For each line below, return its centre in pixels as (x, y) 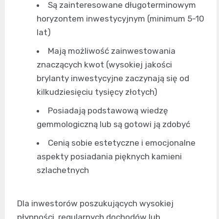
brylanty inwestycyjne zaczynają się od (113, 78)
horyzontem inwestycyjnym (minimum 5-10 (120, 18)
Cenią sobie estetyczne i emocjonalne (122, 142)
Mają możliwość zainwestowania (112, 51)
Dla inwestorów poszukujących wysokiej (95, 203)
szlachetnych (63, 170)
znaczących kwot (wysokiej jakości (104, 64)
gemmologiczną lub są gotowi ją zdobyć (113, 124)
